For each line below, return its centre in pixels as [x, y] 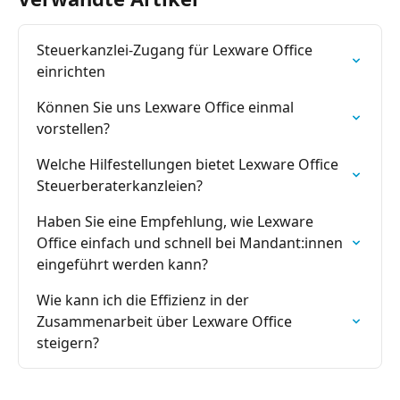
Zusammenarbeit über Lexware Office [166, 322]
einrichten [71, 72]
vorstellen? [73, 129]
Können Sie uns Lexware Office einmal [167, 108]
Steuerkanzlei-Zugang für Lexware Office [176, 50]
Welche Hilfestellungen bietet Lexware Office [189, 165]
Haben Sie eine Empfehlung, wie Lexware [177, 222]
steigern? [68, 343]
